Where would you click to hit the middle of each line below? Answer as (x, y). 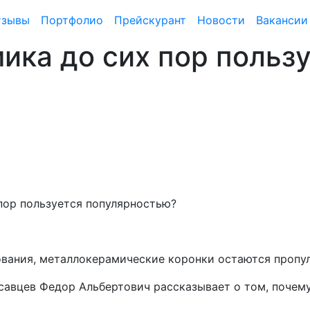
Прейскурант (150, 20)
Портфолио (72, 20)
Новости (221, 20)
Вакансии (282, 20)
